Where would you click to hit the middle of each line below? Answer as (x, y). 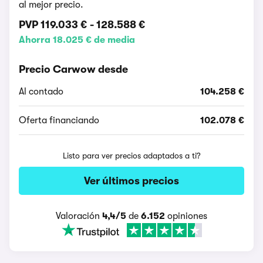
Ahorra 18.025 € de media (77, 40)
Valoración (79, 216)
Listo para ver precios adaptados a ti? (131, 156)
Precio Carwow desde (73, 69)
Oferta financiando (59, 120)
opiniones (186, 216)
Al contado (41, 92)
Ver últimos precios (131, 181)
